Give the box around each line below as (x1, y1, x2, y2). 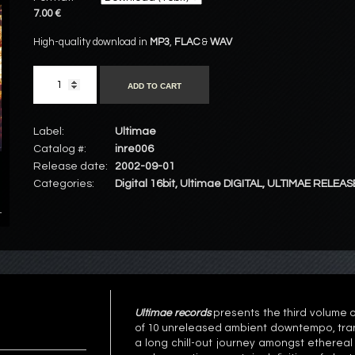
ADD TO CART (128, 81, 182, 90)
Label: (33, 126, 65, 137)
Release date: (33, 161, 109, 172)
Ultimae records (135, 307, 211, 319)
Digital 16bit (115, 178, 176, 189)
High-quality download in (33, 36, 148, 48)
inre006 (113, 143, 155, 155)
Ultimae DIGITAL (180, 178, 263, 189)
